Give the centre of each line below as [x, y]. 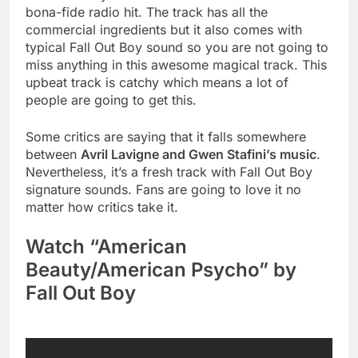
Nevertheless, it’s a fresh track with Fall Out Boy [169, 172]
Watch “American [106, 247]
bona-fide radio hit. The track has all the [147, 12]
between [53, 155]
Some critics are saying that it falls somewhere [166, 137]
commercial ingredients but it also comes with [164, 30]
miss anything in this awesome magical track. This [176, 65]
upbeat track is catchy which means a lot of [157, 83]
